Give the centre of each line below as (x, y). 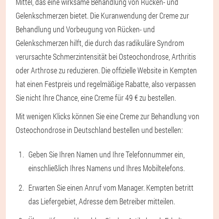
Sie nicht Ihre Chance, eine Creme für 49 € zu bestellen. (96, 98)
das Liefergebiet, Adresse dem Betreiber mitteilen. (102, 201)
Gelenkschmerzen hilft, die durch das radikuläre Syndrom (100, 43)
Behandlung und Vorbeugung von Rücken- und (85, 29)
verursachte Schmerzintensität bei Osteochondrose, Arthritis (106, 56)
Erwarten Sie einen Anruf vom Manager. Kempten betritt (111, 187)
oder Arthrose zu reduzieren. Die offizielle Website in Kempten (106, 70)
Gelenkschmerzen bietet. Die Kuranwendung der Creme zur (102, 15)
